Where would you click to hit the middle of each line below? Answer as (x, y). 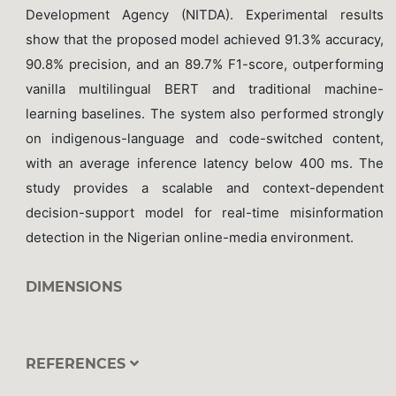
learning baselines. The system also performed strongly (205, 113)
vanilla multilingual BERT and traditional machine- (205, 88)
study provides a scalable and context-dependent (205, 187)
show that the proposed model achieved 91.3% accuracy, (205, 39)
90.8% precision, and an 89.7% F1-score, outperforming (205, 64)
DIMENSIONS (73, 286)
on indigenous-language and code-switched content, (205, 138)
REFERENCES (77, 364)
